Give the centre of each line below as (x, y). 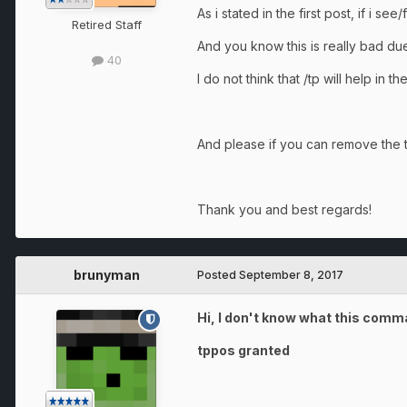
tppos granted (243, 350)
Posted (218, 274)
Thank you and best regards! (284, 209)
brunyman (106, 274)
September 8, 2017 (291, 274)
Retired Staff (106, 24)
